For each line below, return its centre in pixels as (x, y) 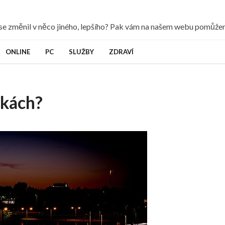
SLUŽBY (81, 52)
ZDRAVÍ (121, 52)
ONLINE (18, 52)
